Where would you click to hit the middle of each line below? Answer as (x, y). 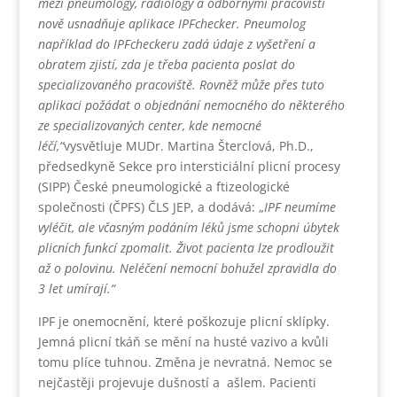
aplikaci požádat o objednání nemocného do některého (191, 105)
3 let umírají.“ (76, 288)
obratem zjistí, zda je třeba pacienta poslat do (166, 64)
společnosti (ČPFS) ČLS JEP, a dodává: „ (151, 206)
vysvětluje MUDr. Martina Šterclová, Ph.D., (188, 145)
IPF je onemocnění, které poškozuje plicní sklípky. (183, 321)
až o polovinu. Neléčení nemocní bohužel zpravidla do (187, 268)
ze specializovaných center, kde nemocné (149, 125)
